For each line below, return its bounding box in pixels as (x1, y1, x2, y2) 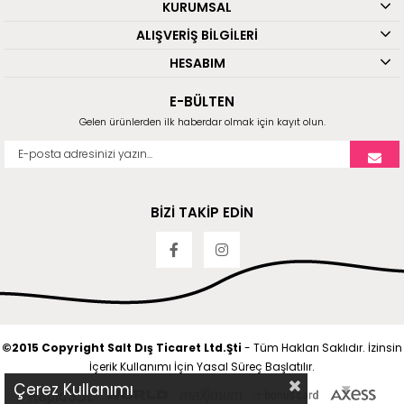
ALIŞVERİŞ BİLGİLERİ (136, 25, 258, 44)
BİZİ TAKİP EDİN (151, 202, 253, 222)
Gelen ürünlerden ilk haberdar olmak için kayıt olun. (78, 114, 326, 129)
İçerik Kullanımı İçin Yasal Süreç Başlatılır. (89, 358, 315, 374)
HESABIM (169, 53, 225, 72)
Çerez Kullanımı (14, 379, 133, 400)
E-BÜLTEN (170, 91, 234, 111)
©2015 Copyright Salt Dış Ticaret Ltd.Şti (2, 339, 242, 355)
